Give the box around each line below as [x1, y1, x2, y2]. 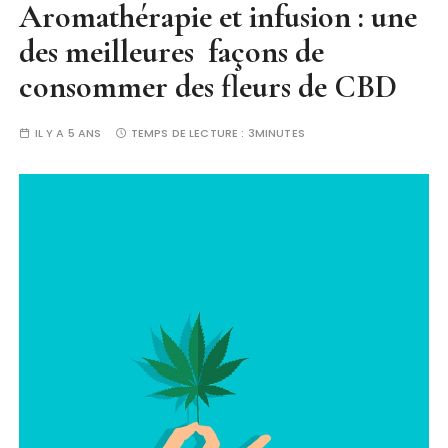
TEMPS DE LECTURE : [130, 125, 248, 141]
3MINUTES [247, 125, 305, 141]
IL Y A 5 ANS [34, 125, 102, 141]
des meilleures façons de [19, 32, 325, 71]
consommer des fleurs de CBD [19, 67, 398, 106]
